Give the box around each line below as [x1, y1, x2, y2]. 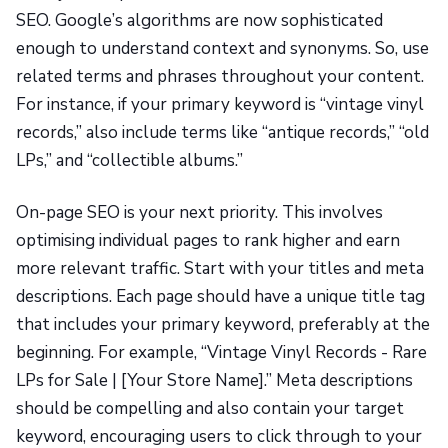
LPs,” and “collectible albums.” [16, 149, 243, 173]
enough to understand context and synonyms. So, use [16, 37, 429, 61]
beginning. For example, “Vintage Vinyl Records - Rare [16, 341, 427, 365]
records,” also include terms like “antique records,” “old [16, 121, 429, 145]
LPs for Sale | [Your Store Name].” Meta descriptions [16, 369, 413, 393]
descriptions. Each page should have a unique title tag [16, 285, 425, 309]
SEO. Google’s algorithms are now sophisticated [16, 9, 383, 33]
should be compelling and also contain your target [16, 397, 404, 421]
